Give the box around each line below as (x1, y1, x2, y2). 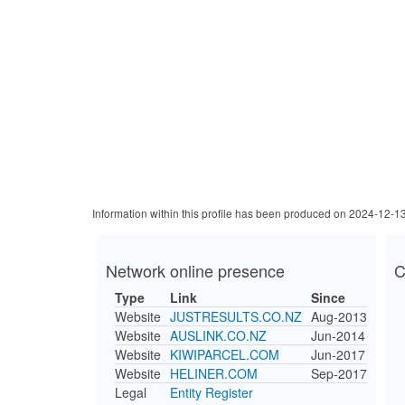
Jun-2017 (311, 345, 365, 363)
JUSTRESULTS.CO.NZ (170, 307, 302, 325)
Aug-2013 (311, 307, 367, 325)
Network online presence (106, 259, 285, 282)
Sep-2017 (311, 364, 367, 382)
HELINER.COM (170, 364, 258, 382)
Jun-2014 (311, 326, 365, 344)
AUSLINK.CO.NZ (170, 326, 267, 344)
